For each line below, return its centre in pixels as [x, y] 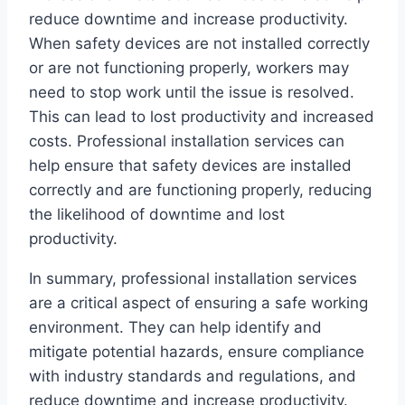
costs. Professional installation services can [187, 141]
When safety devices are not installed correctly [199, 43]
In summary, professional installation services [193, 278]
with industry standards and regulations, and [193, 376]
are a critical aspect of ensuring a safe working [198, 302]
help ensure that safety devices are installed [190, 165]
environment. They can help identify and [175, 327]
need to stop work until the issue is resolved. [192, 92]
